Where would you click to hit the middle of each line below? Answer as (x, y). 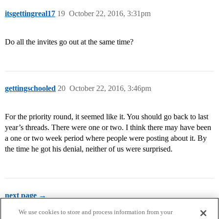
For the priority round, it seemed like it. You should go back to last (107, 117)
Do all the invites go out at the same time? (69, 42)
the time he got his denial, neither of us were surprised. (89, 149)
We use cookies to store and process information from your (96, 212)
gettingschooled (30, 88)
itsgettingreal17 (30, 14)
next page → (26, 196)
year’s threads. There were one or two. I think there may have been (108, 128)
